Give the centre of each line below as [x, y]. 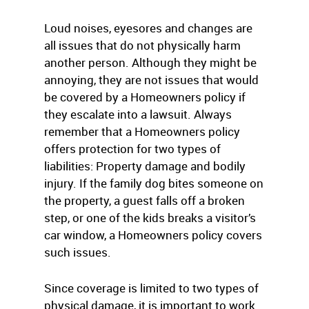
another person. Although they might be [150, 62]
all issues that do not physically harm [142, 45]
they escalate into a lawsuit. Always [138, 114]
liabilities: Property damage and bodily [145, 166]
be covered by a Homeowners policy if [145, 97]
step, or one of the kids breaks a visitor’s [150, 218]
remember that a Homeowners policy [142, 131]
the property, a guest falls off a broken [144, 200]
